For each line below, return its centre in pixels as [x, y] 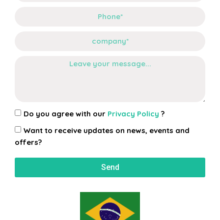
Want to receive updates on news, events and [107, 130]
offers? [28, 142]
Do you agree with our [66, 113]
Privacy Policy [134, 113]
